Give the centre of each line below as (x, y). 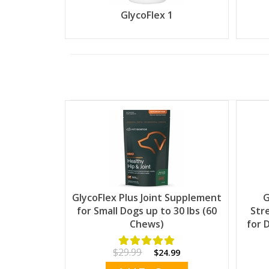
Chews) (147, 224)
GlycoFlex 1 (147, 15)
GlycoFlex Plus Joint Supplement (147, 197)
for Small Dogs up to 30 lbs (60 (147, 210)
